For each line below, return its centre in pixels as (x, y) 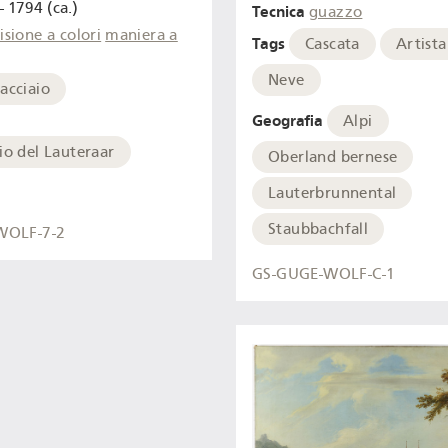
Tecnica (278, 12)
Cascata (332, 43)
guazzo (336, 12)
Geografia (287, 120)
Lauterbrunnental (332, 192)
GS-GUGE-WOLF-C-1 (324, 274)
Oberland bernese (333, 156)
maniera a (141, 35)
